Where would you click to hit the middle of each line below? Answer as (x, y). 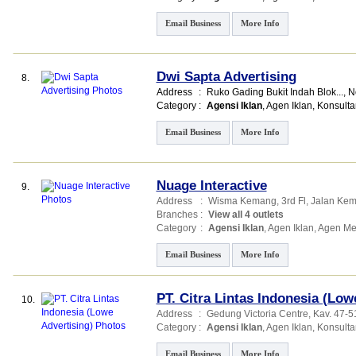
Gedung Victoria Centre (257, 314)
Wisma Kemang (242, 201)
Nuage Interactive (211, 186)
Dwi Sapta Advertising (226, 77)
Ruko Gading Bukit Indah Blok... (275, 92)
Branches (177, 215)
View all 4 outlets (246, 215)
